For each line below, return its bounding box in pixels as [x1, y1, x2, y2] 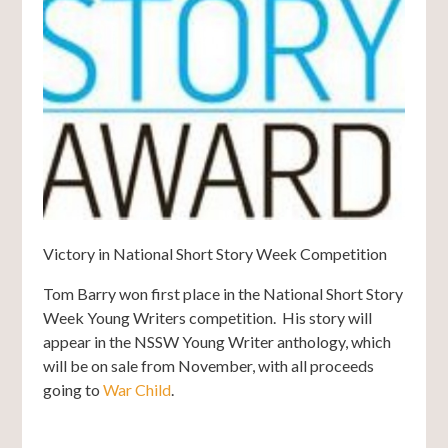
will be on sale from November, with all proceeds [42, 356, 374, 376]
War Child [102, 380, 171, 400]
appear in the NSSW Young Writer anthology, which [42, 332, 391, 352]
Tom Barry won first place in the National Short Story [42, 284, 403, 304]
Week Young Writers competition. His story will [42, 308, 372, 328]
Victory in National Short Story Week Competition [42, 244, 387, 264]
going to [42, 380, 103, 400]
